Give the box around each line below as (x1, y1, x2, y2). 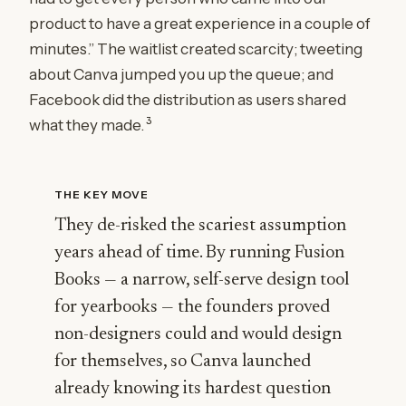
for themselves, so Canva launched (54, 353, 311, 371)
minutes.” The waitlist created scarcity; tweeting (29, 40, 362, 58)
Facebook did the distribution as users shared (29, 91, 346, 109)
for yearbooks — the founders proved (54, 298, 330, 316)
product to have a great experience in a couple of (29, 14, 371, 33)
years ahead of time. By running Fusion (54, 244, 344, 262)
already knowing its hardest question (54, 380, 331, 398)
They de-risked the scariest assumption (54, 217, 346, 235)
